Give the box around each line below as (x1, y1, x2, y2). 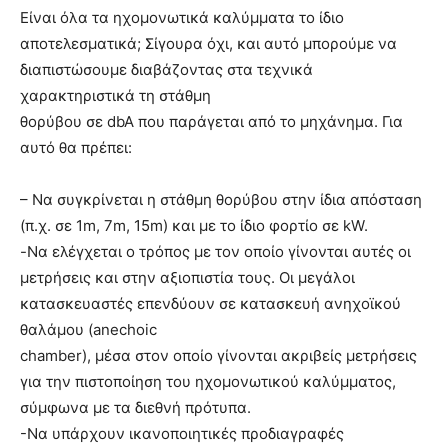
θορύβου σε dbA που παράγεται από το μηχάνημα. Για (20, 112, 403, 132)
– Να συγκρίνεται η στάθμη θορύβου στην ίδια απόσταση (20, 190, 422, 210)
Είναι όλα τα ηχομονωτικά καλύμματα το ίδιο (20, 8, 344, 28)
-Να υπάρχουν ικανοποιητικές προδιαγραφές (20, 424, 344, 444)
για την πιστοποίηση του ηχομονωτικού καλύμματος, (20, 372, 396, 392)
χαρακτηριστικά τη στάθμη (20, 86, 211, 106)
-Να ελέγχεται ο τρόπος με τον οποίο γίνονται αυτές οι (20, 242, 411, 262)
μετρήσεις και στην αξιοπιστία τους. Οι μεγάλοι (20, 268, 355, 288)
